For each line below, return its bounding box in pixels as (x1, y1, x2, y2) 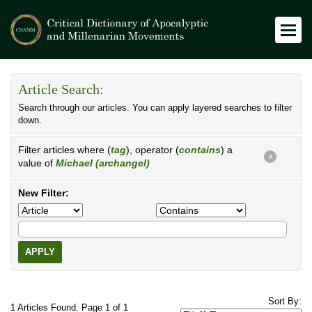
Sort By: (268, 297, 302, 306)
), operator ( (126, 144, 179, 155)
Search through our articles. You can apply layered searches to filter (18, 103, 292, 113)
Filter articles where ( (18, 144, 111, 155)
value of (18, 157, 56, 169)
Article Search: (18, 82, 104, 97)
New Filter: (18, 187, 69, 198)
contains (179, 144, 221, 155)
